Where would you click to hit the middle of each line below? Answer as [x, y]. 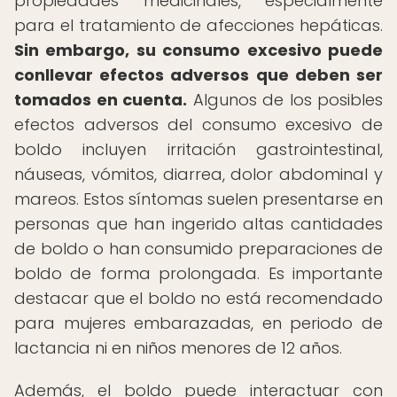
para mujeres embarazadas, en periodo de [198, 323]
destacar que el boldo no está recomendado [198, 298]
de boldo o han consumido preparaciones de [198, 249]
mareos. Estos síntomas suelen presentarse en [198, 199]
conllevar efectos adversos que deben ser [198, 75]
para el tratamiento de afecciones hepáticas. [198, 25]
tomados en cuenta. [101, 100]
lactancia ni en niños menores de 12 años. [178, 348]
